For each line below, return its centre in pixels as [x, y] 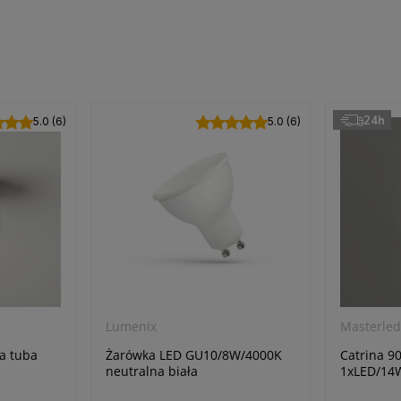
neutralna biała [151, 371]
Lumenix [131, 326]
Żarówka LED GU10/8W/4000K [193, 354]
